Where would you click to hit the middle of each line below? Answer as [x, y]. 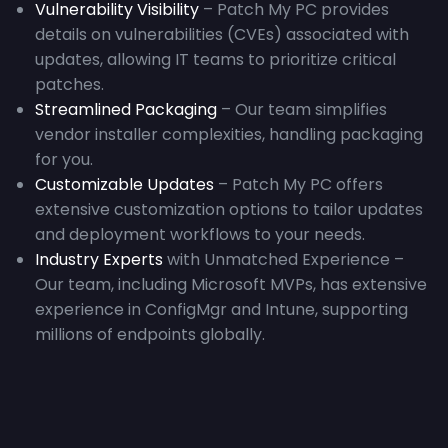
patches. [69, 84]
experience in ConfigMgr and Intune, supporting [221, 309]
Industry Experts [99, 259]
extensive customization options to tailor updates [229, 209]
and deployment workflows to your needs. [200, 234]
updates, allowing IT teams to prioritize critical [215, 59]
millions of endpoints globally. [150, 334]
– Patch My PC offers [298, 184]
